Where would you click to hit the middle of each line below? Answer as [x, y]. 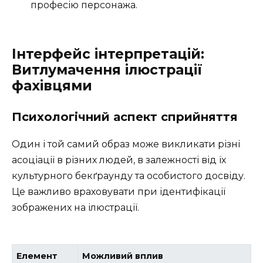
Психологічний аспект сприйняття [125, 117]
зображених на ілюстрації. [75, 207]
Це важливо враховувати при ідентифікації [119, 191]
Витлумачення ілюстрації [107, 70]
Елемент [37, 256]
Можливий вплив [123, 256]
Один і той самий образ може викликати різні [126, 144]
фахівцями [52, 85]
